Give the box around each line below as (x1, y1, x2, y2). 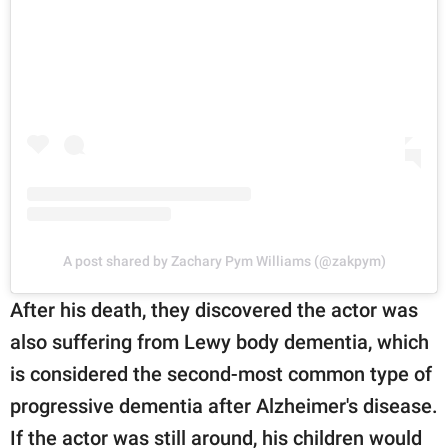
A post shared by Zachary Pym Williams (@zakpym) (62, 252, 386, 269)
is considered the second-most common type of (10, 361, 432, 386)
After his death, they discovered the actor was (10, 297, 418, 322)
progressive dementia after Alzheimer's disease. (10, 393, 438, 418)
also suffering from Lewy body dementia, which (10, 329, 429, 354)
